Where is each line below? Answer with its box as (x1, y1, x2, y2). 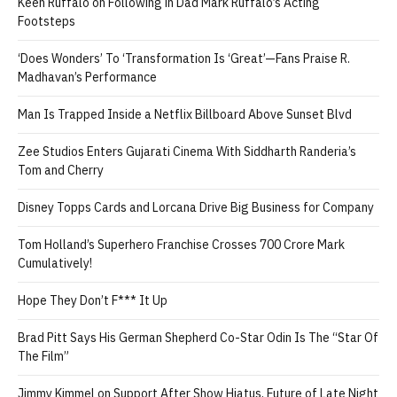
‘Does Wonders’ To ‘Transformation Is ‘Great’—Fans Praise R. (18, 51, 350, 67)
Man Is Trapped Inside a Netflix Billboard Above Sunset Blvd (18, 106, 352, 123)
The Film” (18, 348, 69, 365)
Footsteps (18, 13, 75, 30)
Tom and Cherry (18, 162, 104, 179)
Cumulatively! (18, 255, 92, 272)
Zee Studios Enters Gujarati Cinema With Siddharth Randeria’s (18, 144, 356, 160)
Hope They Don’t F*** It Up (18, 292, 167, 309)
